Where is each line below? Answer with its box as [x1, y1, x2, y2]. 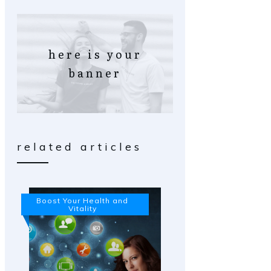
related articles [17, 139, 142, 154]
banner [68, 64, 122, 81]
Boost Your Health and [36, 195, 128, 205]
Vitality [68, 203, 97, 213]
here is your [48, 45, 142, 62]
